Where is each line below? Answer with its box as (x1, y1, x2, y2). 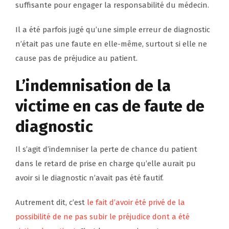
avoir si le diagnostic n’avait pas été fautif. (15, 173, 164, 183)
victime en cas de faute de (15, 97, 204, 116)
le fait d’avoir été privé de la (87, 198, 185, 208)
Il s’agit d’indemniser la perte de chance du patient (15, 145, 197, 154)
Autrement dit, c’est (15, 198, 87, 208)
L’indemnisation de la (15, 76, 171, 96)
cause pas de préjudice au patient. (15, 54, 138, 63)
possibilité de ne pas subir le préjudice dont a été (15, 212, 190, 222)
